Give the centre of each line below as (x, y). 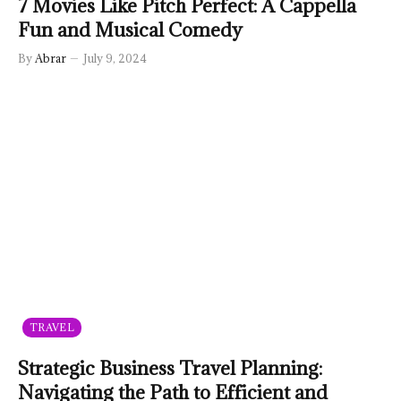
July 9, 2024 (115, 58)
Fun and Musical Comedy (130, 30)
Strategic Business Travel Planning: (170, 368)
